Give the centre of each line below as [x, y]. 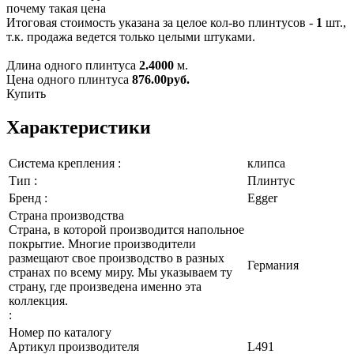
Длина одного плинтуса [73, 66]
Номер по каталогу [62, 333]
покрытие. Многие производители [102, 244]
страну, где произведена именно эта [105, 287]
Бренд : [28, 198]
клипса [266, 164]
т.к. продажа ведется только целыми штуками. [131, 37]
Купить [26, 94]
